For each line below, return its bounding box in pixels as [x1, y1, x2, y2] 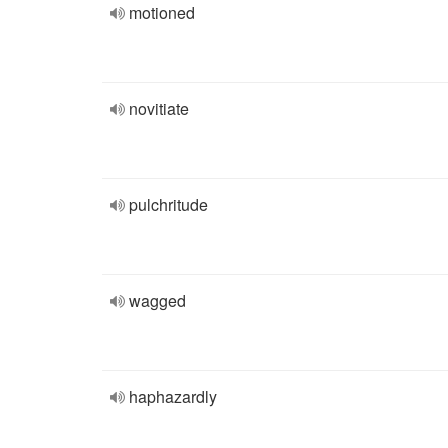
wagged [129, 289, 186, 312]
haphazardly [129, 385, 217, 408]
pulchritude [129, 193, 208, 216]
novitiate [129, 97, 189, 120]
